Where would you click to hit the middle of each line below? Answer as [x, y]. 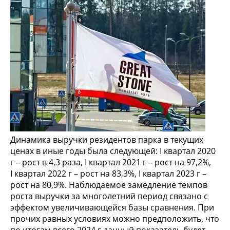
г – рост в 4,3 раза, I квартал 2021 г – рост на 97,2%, [111, 162]
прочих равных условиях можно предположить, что [115, 219]
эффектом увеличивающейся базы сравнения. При [112, 208]
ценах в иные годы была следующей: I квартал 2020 [113, 151]
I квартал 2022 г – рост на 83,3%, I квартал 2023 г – [108, 174]
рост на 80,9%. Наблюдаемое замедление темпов [109, 185]
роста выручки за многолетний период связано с [109, 196]
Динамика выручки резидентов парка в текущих [107, 140]
